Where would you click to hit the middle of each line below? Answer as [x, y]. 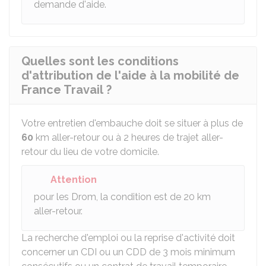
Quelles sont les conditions [100, 61]
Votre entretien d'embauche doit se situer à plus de [132, 123]
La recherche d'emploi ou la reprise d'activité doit [128, 238]
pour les [53, 197]
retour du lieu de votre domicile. [90, 152]
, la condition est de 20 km [153, 197]
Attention [74, 180]
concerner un [51, 252]
